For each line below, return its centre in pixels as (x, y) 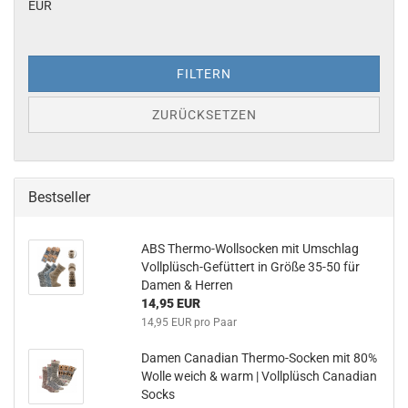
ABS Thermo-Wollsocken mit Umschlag (250, 248)
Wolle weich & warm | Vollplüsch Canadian (259, 376)
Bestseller (59, 197)
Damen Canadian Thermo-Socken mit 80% (259, 357)
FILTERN (204, 73)
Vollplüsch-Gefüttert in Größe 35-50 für (250, 266)
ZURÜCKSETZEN (204, 114)
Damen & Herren (187, 285)
